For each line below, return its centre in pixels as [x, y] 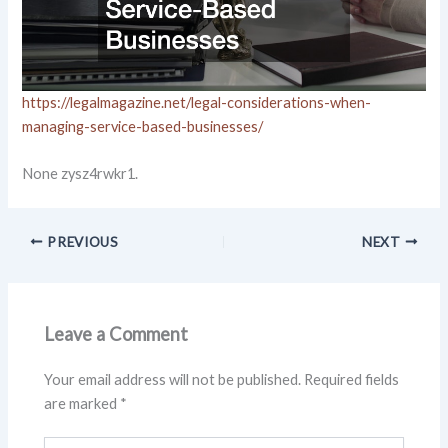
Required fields [352, 379]
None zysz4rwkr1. [80, 173]
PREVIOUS [81, 241]
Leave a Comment [116, 334]
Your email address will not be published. [173, 379]
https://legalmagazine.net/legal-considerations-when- [197, 102]
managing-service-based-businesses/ [143, 126]
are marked [82, 403]
